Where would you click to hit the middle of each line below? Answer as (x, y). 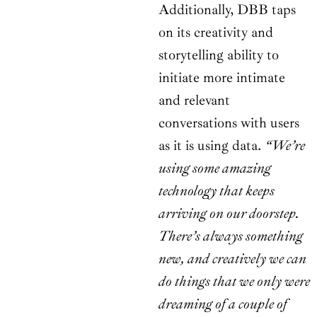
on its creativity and (216, 33)
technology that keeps (217, 191)
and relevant (194, 100)
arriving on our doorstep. (229, 214)
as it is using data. (212, 146)
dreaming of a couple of (223, 304)
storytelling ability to (219, 55)
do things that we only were (234, 282)
